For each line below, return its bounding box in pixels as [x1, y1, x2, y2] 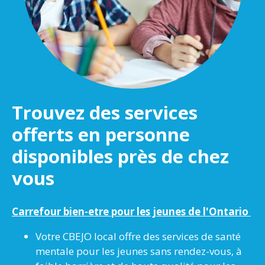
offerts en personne [12, 121, 190, 147]
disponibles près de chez [12, 143, 229, 169]
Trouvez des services [12, 99, 198, 125]
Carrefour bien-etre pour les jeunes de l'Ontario [12, 205, 251, 219]
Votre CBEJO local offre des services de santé [35, 230, 241, 244]
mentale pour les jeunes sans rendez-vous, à [35, 244, 242, 258]
